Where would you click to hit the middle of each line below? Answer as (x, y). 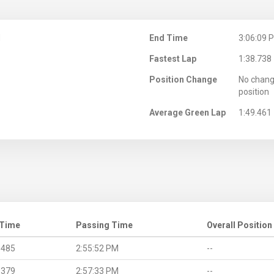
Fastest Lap (173, 58)
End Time (168, 38)
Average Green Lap (187, 112)
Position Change (183, 79)
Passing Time (104, 225)
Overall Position (239, 225)
